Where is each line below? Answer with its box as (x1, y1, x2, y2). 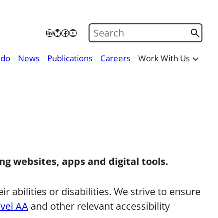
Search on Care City (89, 24, 182, 37)
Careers (100, 52, 131, 64)
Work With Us (138, 52, 190, 64)
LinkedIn (45, 27, 76, 37)
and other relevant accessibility (28, 200, 170, 213)
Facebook (61, 27, 96, 37)
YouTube (69, 27, 101, 37)
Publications (47, 52, 93, 64)
